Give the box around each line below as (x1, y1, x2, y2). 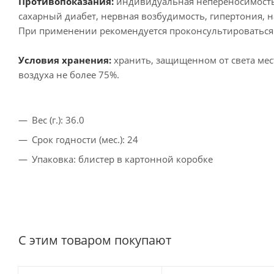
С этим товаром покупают (18, 231, 171, 248)
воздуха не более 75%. (18, 68, 119, 81)
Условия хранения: (18, 53, 114, 66)
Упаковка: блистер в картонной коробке (32, 152, 213, 165)
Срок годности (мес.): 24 (32, 133, 138, 146)
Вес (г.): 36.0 (32, 113, 84, 126)
